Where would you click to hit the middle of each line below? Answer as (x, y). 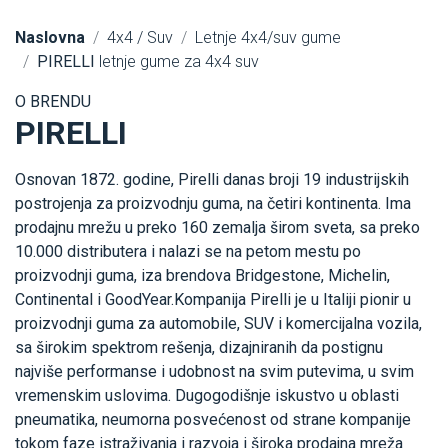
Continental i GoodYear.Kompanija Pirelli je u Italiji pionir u (213, 300)
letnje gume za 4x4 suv (177, 62)
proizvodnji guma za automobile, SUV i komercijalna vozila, (218, 324)
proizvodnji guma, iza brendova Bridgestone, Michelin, (202, 276)
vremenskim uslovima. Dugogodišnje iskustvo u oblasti (207, 396)
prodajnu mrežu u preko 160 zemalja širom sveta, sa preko (217, 228)
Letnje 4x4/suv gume (268, 38)
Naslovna (50, 38)
